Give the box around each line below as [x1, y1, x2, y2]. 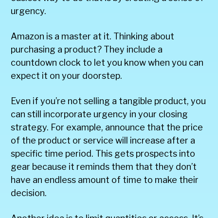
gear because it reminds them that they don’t [11, 161, 197, 172]
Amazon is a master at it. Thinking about [11, 31, 175, 41]
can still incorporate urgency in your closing [11, 109, 188, 119]
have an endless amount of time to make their [11, 174, 199, 185]
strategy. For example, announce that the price [11, 122, 203, 132]
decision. [11, 187, 47, 198]
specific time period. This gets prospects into [11, 148, 196, 159]
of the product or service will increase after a [11, 135, 196, 145]
